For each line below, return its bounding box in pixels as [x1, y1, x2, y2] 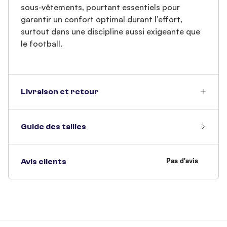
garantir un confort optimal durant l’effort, [21, 14, 182, 24]
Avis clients [21, 157, 66, 166]
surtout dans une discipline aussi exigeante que [21, 26, 200, 36]
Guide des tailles [21, 122, 86, 131]
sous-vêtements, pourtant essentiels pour [21, 2, 180, 12]
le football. [21, 39, 64, 49]
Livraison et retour [21, 87, 99, 96]
